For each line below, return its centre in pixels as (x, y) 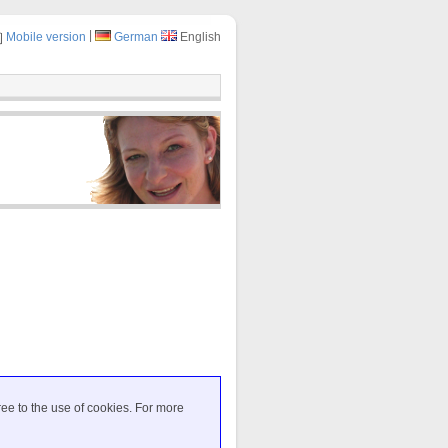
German (136, 37)
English (199, 37)
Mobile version (46, 37)
